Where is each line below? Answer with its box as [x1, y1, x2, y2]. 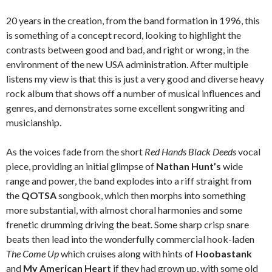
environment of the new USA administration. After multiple [6, 58, 248, 70]
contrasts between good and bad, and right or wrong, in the [6, 44, 249, 56]
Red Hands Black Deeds [144, 146, 236, 158]
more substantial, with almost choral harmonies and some [6, 204, 242, 216]
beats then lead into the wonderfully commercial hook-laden [6, 233, 254, 245]
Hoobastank [195, 248, 252, 260]
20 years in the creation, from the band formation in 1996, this [6, 15, 260, 27]
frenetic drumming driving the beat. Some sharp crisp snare [6, 219, 249, 231]
